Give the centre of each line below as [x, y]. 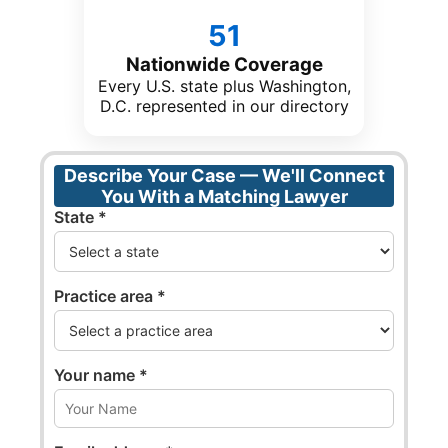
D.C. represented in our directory [224, 106]
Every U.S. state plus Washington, [224, 86]
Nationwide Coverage [224, 64]
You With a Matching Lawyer [224, 196]
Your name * [101, 375]
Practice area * [110, 296]
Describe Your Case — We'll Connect [224, 175]
